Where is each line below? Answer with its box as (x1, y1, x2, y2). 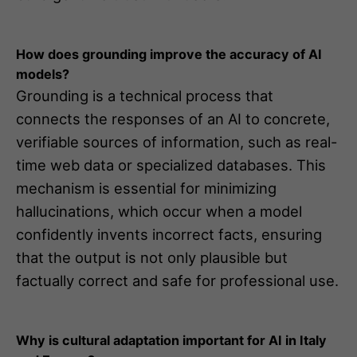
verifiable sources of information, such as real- (16, 132, 337, 151)
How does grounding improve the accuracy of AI (16, 45, 322, 62)
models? (16, 65, 69, 82)
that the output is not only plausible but (16, 248, 288, 266)
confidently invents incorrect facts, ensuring (16, 225, 322, 243)
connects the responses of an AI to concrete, (16, 109, 330, 127)
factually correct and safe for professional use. (16, 271, 339, 289)
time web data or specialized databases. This (16, 155, 326, 174)
